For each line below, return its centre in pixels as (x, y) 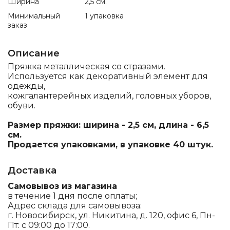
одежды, (26, 86)
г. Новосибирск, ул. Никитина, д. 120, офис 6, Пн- (111, 215)
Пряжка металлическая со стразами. (87, 66)
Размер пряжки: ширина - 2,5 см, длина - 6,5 (108, 125)
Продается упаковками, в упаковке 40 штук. (110, 145)
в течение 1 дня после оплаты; (72, 196)
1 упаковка (104, 16)
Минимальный (34, 16)
